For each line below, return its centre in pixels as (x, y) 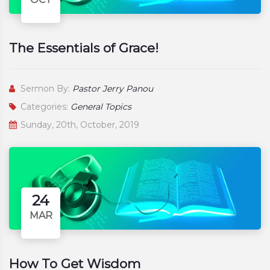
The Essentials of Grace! (84, 48)
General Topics (101, 107)
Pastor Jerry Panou (113, 89)
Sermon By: (45, 89)
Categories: (44, 107)
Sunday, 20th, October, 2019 (79, 125)
